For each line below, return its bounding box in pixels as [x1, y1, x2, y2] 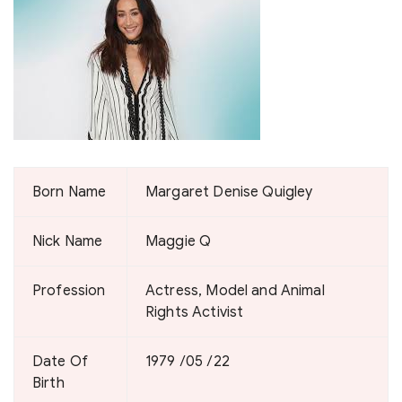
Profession [32, 282, 106, 300]
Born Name [32, 183, 107, 201]
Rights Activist [145, 303, 244, 321]
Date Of [32, 353, 89, 371]
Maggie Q [145, 232, 212, 250]
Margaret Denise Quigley [145, 183, 313, 201]
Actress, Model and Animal [145, 282, 325, 300]
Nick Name [32, 232, 103, 250]
